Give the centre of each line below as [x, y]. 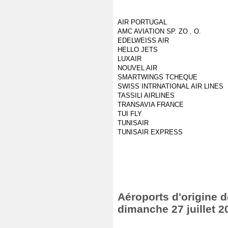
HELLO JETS [138, 50]
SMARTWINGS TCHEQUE [158, 77]
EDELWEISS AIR [143, 40]
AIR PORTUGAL [142, 22]
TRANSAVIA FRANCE [151, 105]
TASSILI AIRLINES [146, 95]
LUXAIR [130, 59]
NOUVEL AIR [137, 68]
